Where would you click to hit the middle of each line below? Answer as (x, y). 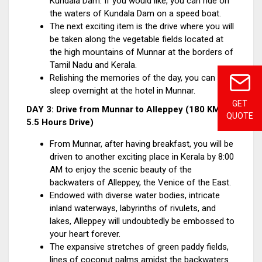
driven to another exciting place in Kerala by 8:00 (142, 157)
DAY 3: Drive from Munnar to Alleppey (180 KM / (126, 109)
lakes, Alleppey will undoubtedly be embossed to (142, 221)
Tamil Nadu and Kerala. (94, 65)
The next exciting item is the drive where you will (142, 26)
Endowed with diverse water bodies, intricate (135, 195)
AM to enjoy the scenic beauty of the (121, 170)
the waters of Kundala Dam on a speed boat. (135, 13)
